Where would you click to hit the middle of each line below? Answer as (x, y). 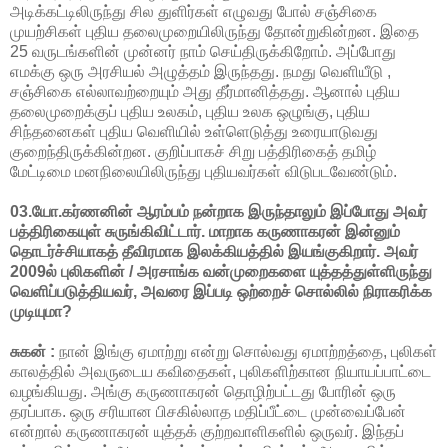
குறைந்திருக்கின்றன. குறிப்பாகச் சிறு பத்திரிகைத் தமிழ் (193, 151)
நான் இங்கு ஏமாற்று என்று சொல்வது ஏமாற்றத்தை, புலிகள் (248, 351)
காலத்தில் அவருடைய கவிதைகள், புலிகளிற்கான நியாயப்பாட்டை (220, 371)
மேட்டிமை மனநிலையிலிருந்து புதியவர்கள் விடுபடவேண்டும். (203, 171)
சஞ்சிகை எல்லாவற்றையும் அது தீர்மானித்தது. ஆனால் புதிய (205, 91)
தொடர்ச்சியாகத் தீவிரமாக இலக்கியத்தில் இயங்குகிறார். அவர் (214, 251)
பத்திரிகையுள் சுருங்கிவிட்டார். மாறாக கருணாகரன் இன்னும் (205, 231)
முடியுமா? (41, 311)
